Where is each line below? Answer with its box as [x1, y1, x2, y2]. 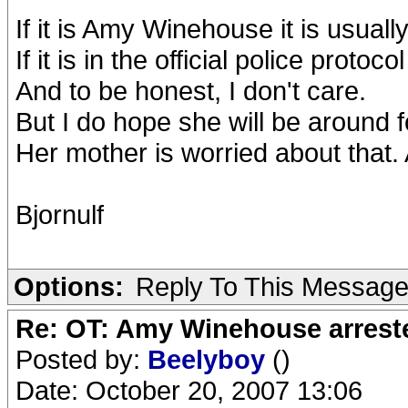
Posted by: [15, 344, 148, 374]
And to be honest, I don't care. [15, 76, 366, 106]
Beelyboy [148, 344, 272, 374]
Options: [14, 271, 124, 301]
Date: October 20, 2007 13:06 [15, 375, 362, 405]
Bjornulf [15, 199, 104, 229]
